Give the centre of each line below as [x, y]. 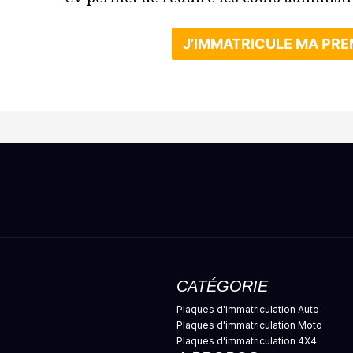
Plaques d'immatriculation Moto [249, 325]
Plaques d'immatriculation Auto [248, 309]
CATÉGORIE [222, 286]
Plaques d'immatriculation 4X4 [247, 341]
